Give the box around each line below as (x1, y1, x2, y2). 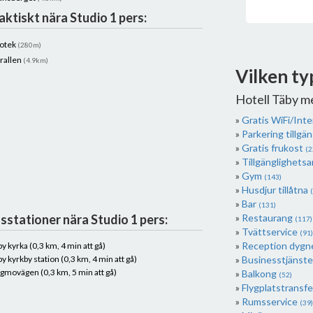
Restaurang (241, 212, 295, 224)
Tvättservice (241, 226, 300, 238)
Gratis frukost (241, 142, 305, 154)
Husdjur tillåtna (241, 184, 310, 196)
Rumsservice (241, 296, 300, 307)
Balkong (241, 268, 279, 279)
